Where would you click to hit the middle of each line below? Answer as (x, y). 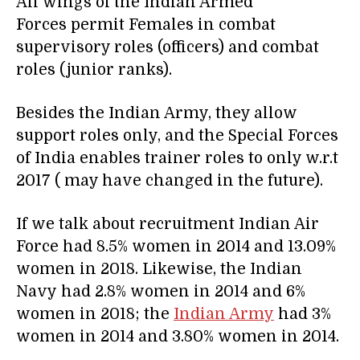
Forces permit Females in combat (146, 25)
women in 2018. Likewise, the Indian (159, 270)
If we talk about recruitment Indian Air (168, 225)
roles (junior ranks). (94, 70)
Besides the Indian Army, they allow (157, 114)
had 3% (303, 315)
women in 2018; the (95, 315)
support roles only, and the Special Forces (177, 136)
